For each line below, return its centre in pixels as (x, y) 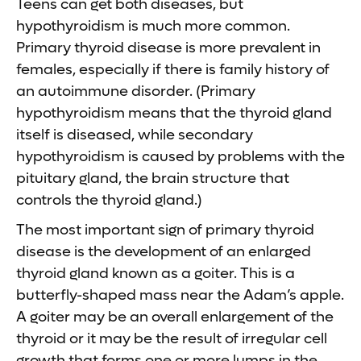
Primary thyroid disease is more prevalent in (168, 48)
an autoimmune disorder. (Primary (136, 91)
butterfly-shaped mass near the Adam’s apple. (180, 295)
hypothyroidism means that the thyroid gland (174, 113)
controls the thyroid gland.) (109, 200)
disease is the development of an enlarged (164, 251)
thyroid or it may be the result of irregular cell (172, 338)
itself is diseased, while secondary (135, 135)
